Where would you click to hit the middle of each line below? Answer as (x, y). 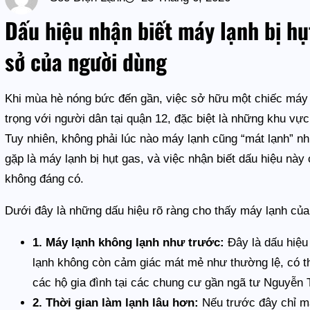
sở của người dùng (86, 61)
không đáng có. (45, 179)
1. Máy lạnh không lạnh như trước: (129, 242)
